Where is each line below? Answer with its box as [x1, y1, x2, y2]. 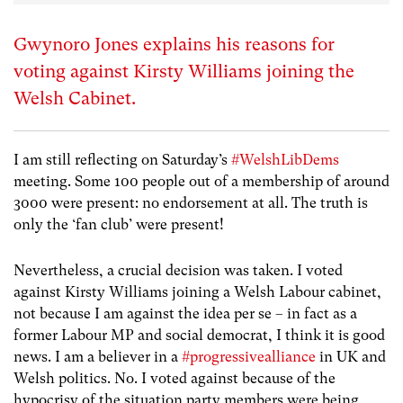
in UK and [316, 348, 386, 366]
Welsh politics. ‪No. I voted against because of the [13, 370, 336, 388]
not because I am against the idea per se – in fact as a [13, 305, 357, 323]
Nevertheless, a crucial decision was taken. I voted [13, 262, 343, 280]
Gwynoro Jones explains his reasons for [13, 34, 335, 55]
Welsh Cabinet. [13, 88, 136, 109]
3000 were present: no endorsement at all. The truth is [13, 194, 368, 211]
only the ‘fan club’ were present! [13, 216, 224, 233]
